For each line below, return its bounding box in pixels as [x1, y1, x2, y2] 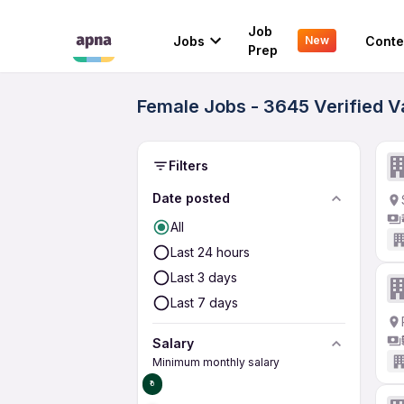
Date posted [152, 190, 230, 206]
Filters [169, 158, 208, 173]
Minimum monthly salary [152, 355, 280, 369]
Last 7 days [170, 295, 238, 310]
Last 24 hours [170, 244, 250, 260]
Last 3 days [170, 270, 237, 285]
